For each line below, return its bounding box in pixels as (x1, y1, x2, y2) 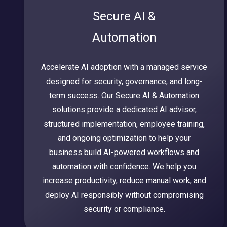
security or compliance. (83, 204, 165, 214)
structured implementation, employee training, (44, 119, 205, 129)
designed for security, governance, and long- (46, 77, 203, 87)
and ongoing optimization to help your (58, 133, 191, 143)
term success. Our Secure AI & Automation (49, 91, 200, 101)
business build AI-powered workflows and (49, 147, 200, 158)
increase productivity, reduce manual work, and (42, 176, 206, 186)
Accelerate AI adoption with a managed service (41, 62, 208, 72)
